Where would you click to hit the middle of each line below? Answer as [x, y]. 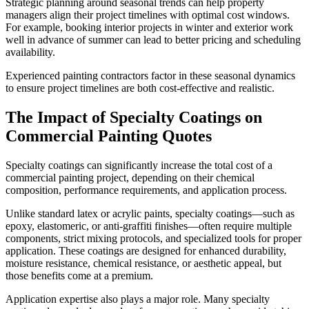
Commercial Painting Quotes [109, 136]
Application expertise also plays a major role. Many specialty [138, 299]
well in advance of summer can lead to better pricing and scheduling [153, 39]
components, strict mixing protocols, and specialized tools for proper [153, 238]
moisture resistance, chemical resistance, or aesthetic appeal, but [143, 263]
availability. [30, 52]
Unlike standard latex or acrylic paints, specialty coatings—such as [150, 213]
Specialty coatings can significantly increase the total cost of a [139, 165]
